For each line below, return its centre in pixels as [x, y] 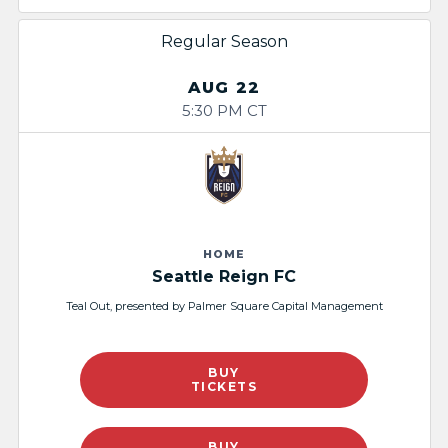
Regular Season [224, 42]
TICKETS [224, 386]
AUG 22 [224, 88]
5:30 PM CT [224, 111]
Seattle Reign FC [224, 276]
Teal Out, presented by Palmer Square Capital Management [224, 305]
